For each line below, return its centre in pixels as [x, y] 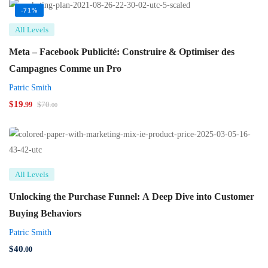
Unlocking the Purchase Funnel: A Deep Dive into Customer [132, 197]
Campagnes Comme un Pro [65, 69]
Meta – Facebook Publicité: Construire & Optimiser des [122, 52]
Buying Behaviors [45, 214]
